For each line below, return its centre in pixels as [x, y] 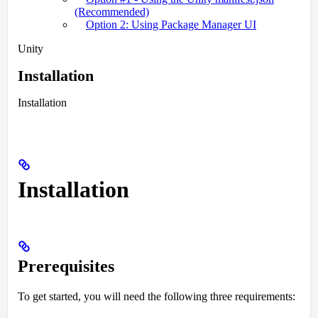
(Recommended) [112, 12]
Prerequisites [66, 266]
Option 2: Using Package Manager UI [171, 25]
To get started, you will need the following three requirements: [157, 296]
